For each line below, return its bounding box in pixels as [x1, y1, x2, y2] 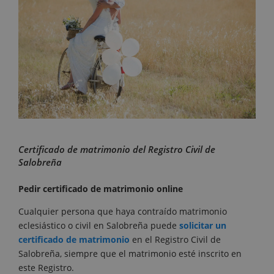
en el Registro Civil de [130, 233, 221, 245]
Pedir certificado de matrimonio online [18, 182, 183, 194]
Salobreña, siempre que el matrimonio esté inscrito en [18, 247, 242, 259]
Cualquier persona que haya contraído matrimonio [18, 205, 227, 217]
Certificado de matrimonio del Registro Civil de [18, 143, 215, 155]
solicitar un [179, 219, 226, 231]
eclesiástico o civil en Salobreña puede [18, 219, 179, 231]
